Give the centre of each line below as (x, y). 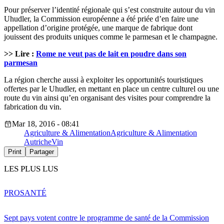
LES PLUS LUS (31, 168)
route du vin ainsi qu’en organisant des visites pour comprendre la (107, 97)
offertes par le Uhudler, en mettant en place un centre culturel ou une (111, 88)
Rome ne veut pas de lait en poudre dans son (111, 53)
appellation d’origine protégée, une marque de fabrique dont (98, 27)
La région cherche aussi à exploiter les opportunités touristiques (103, 79)
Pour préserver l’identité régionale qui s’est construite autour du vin (109, 9)
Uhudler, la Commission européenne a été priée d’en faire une (101, 18)
